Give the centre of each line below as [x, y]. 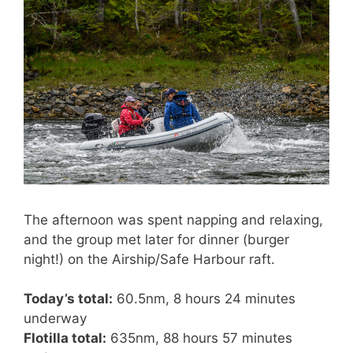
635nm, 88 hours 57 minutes [199, 338]
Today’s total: [68, 299]
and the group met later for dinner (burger [156, 239]
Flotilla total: [65, 338]
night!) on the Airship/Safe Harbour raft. [149, 259]
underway [55, 319]
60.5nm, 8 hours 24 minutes [204, 299]
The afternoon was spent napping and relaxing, [173, 219]
